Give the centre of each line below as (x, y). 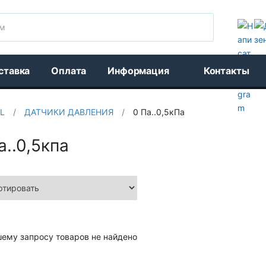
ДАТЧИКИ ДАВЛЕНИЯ (69, 112)
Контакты (226, 71)
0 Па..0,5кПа (159, 112)
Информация (138, 71)
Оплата (69, 71)
